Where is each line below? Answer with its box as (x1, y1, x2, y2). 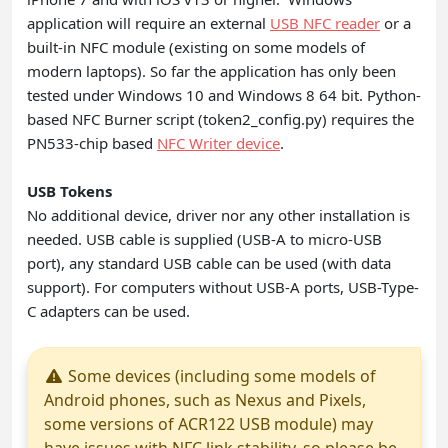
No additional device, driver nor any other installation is (27, 204, 410, 225)
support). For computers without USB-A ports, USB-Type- (27, 276, 419, 297)
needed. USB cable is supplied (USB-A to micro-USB (27, 228, 382, 249)
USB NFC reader (270, 12, 380, 33)
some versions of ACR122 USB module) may (44, 412, 373, 435)
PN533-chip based (27, 132, 157, 153)
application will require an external (27, 12, 270, 33)
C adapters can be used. (27, 300, 190, 321)
